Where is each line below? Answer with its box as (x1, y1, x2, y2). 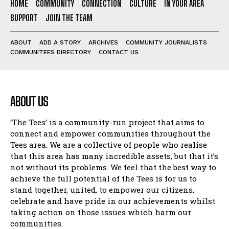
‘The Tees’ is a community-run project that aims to (10, 117, 204, 127)
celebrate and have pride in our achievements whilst (10, 195, 215, 206)
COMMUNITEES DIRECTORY (10, 48, 91, 56)
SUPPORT (10, 12, 38, 22)
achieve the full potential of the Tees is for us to (10, 173, 197, 184)
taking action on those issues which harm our (10, 207, 191, 217)
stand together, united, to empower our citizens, (10, 184, 194, 195)
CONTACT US (99, 48, 139, 56)
